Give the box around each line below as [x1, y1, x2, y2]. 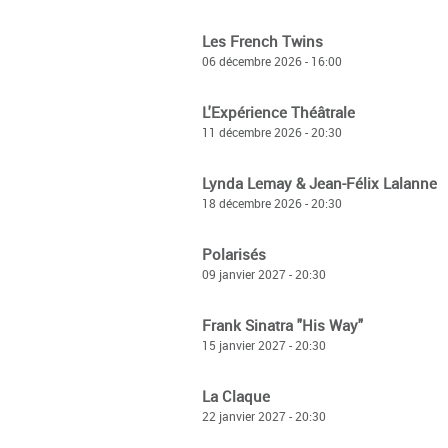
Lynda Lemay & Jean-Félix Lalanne [202, 173, 437, 193]
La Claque [202, 386, 270, 406]
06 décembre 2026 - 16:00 [202, 53, 342, 69]
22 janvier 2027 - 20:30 [202, 408, 326, 424]
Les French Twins [202, 31, 323, 51]
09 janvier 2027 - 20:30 [202, 266, 326, 282]
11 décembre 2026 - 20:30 [202, 124, 342, 140]
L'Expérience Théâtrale [202, 102, 355, 122]
